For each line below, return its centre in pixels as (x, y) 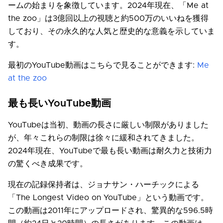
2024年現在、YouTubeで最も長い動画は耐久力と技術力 (110, 151)
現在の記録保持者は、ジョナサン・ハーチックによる (104, 185)
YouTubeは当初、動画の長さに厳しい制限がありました (108, 125)
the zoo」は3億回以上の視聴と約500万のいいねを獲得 (108, 19)
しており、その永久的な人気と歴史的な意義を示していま (111, 32)
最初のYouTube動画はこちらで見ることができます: (103, 65)
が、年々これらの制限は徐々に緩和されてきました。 (104, 138)
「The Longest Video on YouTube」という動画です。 (108, 198)
